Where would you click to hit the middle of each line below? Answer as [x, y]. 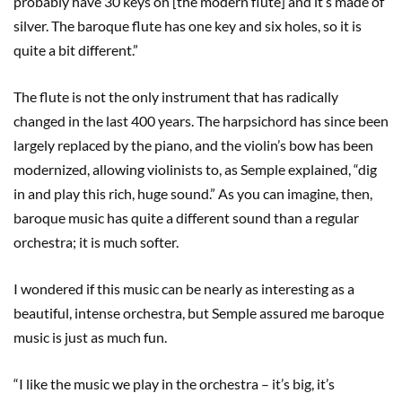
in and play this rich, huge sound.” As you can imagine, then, [193, 194]
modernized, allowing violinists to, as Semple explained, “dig [195, 170]
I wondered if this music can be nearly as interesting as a [184, 289]
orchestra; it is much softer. [96, 242]
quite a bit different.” [76, 50]
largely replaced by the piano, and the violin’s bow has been [193, 145]
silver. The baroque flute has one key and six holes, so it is [188, 26]
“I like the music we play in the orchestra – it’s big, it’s [174, 384]
